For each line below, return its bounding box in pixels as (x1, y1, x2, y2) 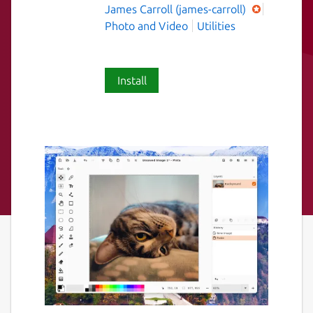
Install (117, 73, 147, 87)
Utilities (197, 19, 235, 32)
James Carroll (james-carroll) (105, 2, 249, 15)
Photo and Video (105, 19, 188, 32)
